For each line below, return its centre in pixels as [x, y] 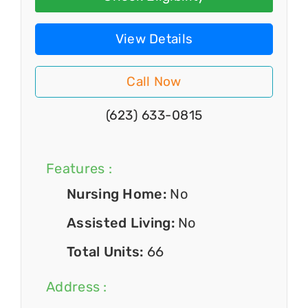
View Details [154, 38]
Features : [79, 168]
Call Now [154, 81]
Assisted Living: [123, 222]
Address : [77, 287]
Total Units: [107, 251]
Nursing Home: [119, 194]
